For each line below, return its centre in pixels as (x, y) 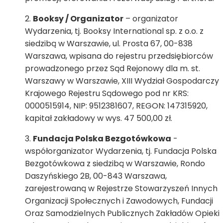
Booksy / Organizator (78, 19)
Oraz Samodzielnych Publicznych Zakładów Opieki (122, 213)
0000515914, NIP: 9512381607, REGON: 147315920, (116, 106)
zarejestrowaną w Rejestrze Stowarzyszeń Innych (121, 188)
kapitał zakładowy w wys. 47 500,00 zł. (99, 118)
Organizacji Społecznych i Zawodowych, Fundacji (119, 201)
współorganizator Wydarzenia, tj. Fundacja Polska (121, 151)
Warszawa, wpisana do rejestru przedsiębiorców (119, 56)
